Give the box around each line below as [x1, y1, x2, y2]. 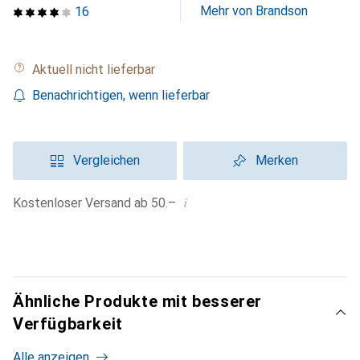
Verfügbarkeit [13, 314, 123, 333]
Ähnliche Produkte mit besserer [13, 292, 262, 311]
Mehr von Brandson [200, 3, 308, 18]
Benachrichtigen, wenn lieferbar [32, 88, 210, 103]
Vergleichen [72, 153, 140, 168]
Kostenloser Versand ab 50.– [21, 195, 176, 211]
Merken [255, 153, 298, 168]
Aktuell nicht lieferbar [40, 62, 155, 77]
